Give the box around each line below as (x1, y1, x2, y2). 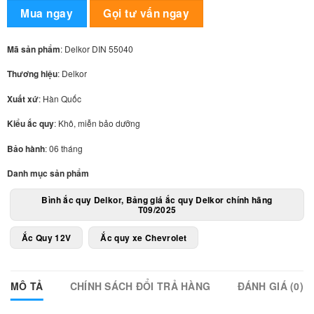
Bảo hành (6, 142, 45, 155)
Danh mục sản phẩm (6, 166, 89, 179)
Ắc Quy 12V (21, 231, 71, 244)
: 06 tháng (44, 142, 83, 154)
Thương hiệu (6, 67, 57, 81)
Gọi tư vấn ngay (103, 5, 190, 21)
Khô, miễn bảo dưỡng (57, 117, 140, 130)
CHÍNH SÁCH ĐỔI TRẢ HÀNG (69, 279, 211, 294)
